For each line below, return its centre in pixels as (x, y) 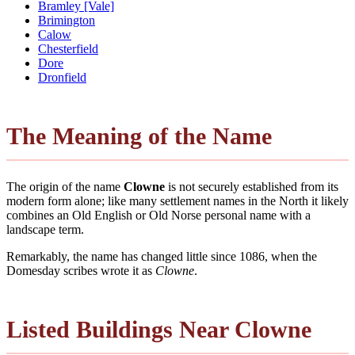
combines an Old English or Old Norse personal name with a (158, 215)
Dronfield (62, 77)
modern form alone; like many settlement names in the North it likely (177, 200)
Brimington (67, 20)
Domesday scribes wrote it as (81, 270)
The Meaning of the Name (139, 136)
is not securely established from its (252, 186)
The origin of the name (65, 186)
